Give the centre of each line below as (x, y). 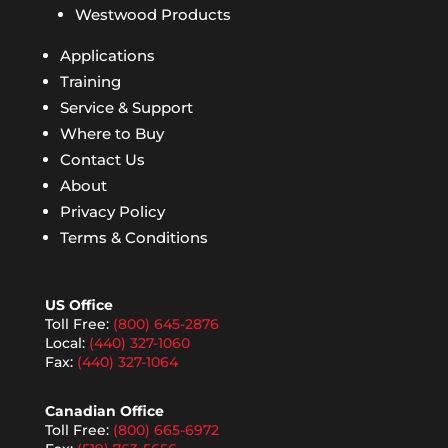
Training (90, 81)
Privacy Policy (112, 211)
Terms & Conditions (133, 237)
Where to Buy (111, 133)
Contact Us (102, 159)
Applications (107, 55)
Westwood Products (152, 14)
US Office (78, 304)
